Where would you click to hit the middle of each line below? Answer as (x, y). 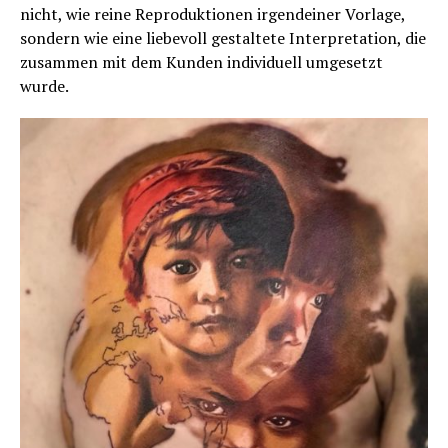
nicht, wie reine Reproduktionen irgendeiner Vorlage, (212, 14)
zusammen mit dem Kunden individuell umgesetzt (201, 62)
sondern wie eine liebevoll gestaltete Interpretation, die (223, 38)
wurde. (44, 86)
